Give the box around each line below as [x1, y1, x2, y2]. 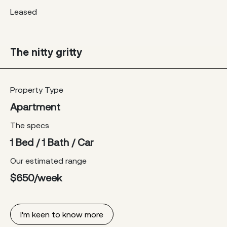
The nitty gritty [10, 46, 82, 58]
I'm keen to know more [20, 209, 103, 219]
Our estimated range [10, 156, 87, 165]
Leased [10, 7, 37, 16]
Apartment [10, 100, 60, 112]
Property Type [10, 85, 63, 94]
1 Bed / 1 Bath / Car [10, 136, 94, 148]
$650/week [10, 171, 62, 183]
